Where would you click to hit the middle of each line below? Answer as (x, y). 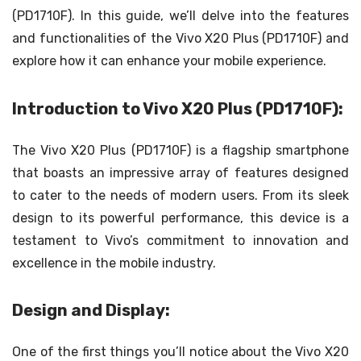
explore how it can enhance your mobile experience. (169, 61)
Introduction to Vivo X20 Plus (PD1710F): (178, 108)
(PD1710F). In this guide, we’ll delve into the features (180, 16)
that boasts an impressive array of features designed (180, 172)
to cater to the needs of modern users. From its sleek (180, 195)
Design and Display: (91, 310)
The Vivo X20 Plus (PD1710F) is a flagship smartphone (180, 150)
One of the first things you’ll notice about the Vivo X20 (180, 351)
